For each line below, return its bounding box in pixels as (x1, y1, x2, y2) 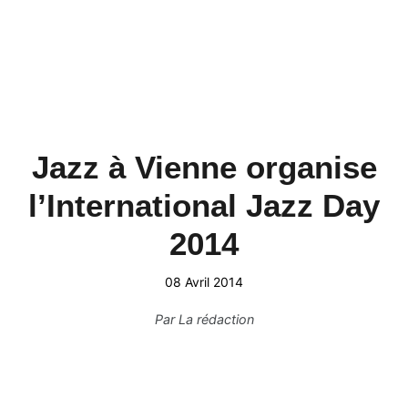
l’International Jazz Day (28, 188, 380, 223)
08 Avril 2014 (165, 274, 243, 290)
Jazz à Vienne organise (31, 149, 377, 185)
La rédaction (178, 311, 254, 327)
